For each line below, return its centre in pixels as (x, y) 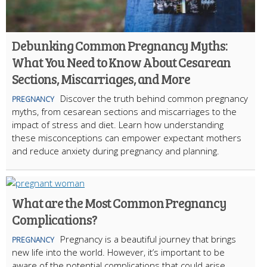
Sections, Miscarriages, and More (101, 78)
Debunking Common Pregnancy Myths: (120, 45)
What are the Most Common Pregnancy (119, 202)
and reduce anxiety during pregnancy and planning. (116, 150)
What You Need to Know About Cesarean (122, 62)
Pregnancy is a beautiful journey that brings (148, 239)
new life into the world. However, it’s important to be (118, 252)
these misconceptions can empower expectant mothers (127, 137)
